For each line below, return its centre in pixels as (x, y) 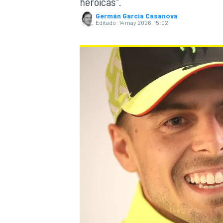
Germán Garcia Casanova (137, 16)
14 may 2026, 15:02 (144, 22)
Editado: (107, 22)
